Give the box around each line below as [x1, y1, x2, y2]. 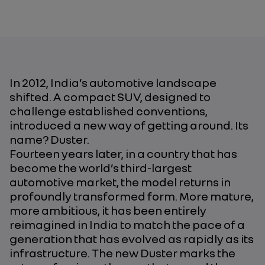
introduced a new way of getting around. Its [9, 118, 248, 132]
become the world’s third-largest [9, 160, 192, 174]
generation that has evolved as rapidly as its [9, 231, 254, 245]
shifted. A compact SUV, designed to [9, 89, 211, 104]
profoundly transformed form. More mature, [9, 189, 254, 203]
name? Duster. [9, 132, 89, 146]
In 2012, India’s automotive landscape [9, 75, 216, 89]
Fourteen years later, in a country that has [9, 146, 237, 160]
